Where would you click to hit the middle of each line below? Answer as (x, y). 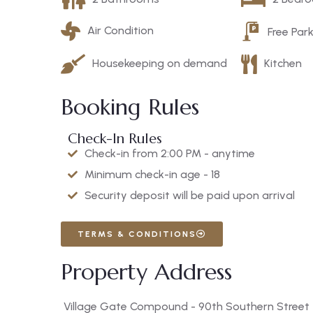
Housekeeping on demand (160, 63)
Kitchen (283, 63)
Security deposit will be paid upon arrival (190, 195)
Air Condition (121, 30)
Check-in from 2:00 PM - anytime (170, 153)
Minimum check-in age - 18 (152, 174)
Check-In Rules (115, 138)
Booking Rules (130, 107)
